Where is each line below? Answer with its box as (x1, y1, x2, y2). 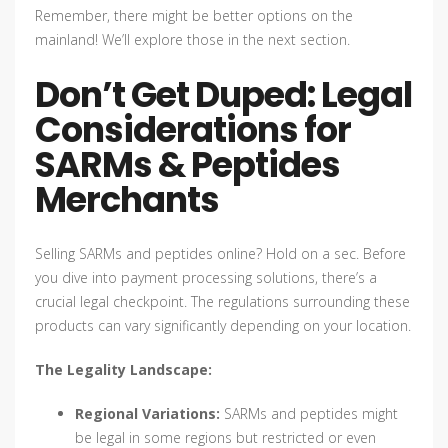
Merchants (35, 175, 219, 225)
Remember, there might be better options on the (35, 6, 353, 26)
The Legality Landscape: (35, 360, 212, 380)
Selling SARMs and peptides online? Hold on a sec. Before (35, 244, 406, 264)
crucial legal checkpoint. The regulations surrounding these (35, 292, 410, 312)
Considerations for (35, 105, 351, 155)
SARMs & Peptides (35, 140, 340, 190)
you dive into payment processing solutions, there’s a (35, 268, 377, 288)
